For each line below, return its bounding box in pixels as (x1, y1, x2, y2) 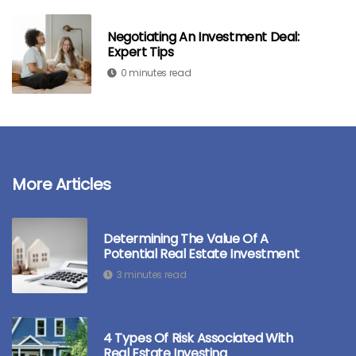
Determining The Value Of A (103, 229, 269, 248)
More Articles (12, 173, 111, 195)
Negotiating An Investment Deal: (107, 28, 300, 46)
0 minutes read (120, 66, 192, 79)
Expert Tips (107, 43, 174, 61)
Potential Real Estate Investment (103, 244, 300, 263)
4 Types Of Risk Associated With (103, 328, 293, 347)
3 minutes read (116, 267, 187, 281)
